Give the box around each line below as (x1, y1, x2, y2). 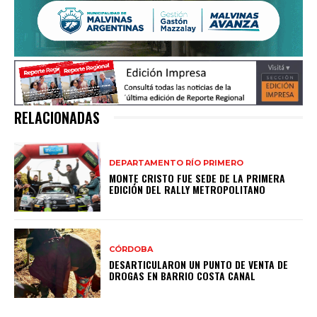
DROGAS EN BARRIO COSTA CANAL (109, 267, 256, 283)
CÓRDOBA (109, 243, 154, 254)
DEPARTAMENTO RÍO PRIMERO (109, 157, 244, 168)
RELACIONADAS (14, 107, 100, 129)
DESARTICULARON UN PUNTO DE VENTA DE (109, 256, 289, 272)
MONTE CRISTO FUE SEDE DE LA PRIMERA (109, 170, 286, 185)
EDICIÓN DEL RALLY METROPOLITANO (109, 181, 266, 197)
